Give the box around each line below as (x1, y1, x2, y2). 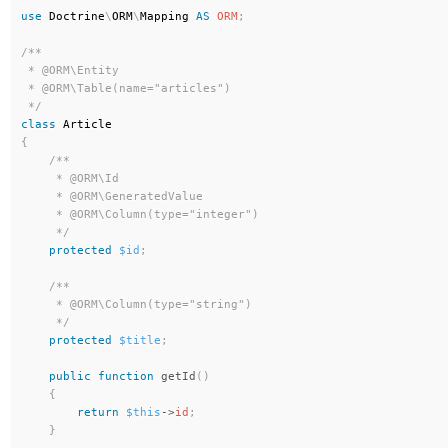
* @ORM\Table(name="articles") (21, 82, 231, 95)
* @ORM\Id (21, 172, 119, 185)
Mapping (140, 10, 189, 23)
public (49, 370, 91, 383)
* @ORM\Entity (21, 64, 119, 77)
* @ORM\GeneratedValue (21, 190, 203, 203)
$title (119, 334, 161, 347)
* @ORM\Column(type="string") (21, 298, 252, 311)
